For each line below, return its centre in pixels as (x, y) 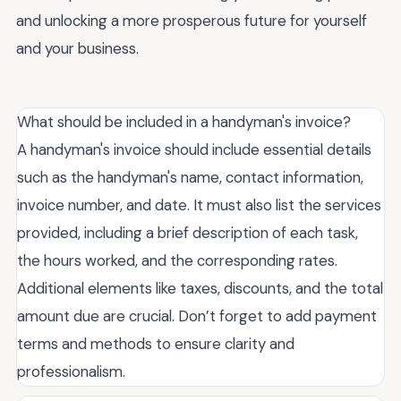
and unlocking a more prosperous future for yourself (192, 21)
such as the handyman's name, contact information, (190, 178)
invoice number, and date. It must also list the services (199, 205)
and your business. (77, 49)
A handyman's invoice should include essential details (194, 150)
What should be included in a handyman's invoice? (184, 122)
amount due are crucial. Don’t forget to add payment (197, 316)
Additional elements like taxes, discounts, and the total (200, 289)
